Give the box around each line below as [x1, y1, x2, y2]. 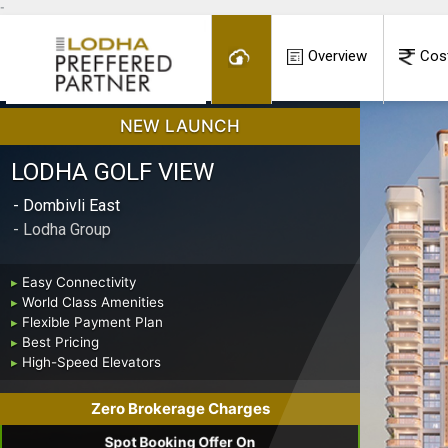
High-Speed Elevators [21, 353, 161, 370]
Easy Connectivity [21, 273, 136, 290]
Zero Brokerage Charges [90, 399, 270, 419]
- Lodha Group [13, 220, 111, 240]
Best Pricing [21, 333, 99, 350]
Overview [308, 47, 368, 65]
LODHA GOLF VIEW [10, 158, 214, 187]
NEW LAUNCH [120, 116, 240, 136]
